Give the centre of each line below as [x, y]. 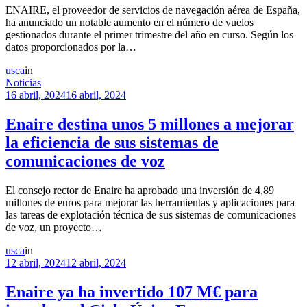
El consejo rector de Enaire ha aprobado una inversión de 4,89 [140, 190]
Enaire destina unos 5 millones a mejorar [150, 124]
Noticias [23, 82]
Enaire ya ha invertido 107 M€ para [132, 292]
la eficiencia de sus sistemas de [112, 142]
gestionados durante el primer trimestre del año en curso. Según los [149, 34]
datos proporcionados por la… [71, 47]
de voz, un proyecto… [54, 227]
